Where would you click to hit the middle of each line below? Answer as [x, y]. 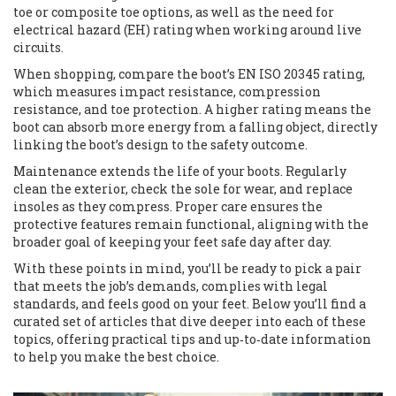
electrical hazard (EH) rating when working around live [187, 30]
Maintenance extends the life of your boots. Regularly [180, 171]
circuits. [38, 47]
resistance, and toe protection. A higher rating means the [192, 109]
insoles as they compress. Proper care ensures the [168, 206]
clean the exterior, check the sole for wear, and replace [183, 189]
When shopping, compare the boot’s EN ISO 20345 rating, [189, 74]
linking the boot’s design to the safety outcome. [160, 145]
